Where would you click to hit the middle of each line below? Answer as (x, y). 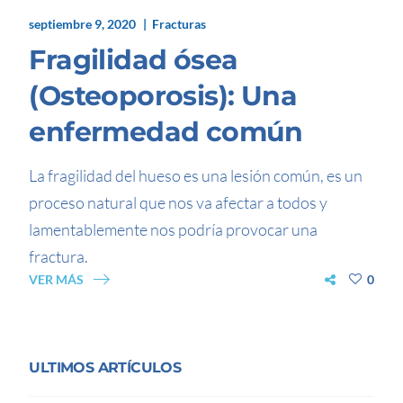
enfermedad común (166, 131)
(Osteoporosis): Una (163, 95)
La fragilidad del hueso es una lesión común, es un (196, 175)
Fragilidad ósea (134, 59)
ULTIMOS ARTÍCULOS (105, 367)
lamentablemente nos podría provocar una (174, 229)
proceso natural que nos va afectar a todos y (179, 202)
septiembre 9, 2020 (83, 23)
